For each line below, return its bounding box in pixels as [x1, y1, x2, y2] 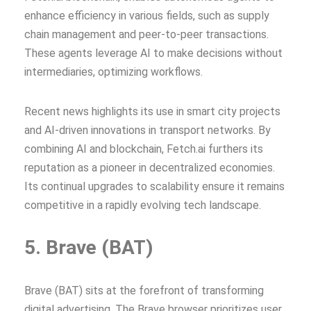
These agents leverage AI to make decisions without [24, 46, 283, 60]
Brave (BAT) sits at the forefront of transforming [24, 283, 264, 297]
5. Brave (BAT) [24, 235, 153, 259]
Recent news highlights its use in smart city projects [24, 104, 280, 118]
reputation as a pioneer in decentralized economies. [24, 160, 275, 174]
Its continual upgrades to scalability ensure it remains [24, 179, 285, 193]
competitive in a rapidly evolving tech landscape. [24, 198, 261, 212]
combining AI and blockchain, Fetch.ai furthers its [24, 142, 263, 155]
